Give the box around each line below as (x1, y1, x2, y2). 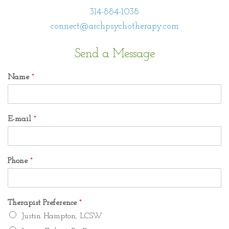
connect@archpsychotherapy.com (50, 21, 179, 32)
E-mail (8, 115, 34, 124)
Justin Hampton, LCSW (21, 212, 102, 221)
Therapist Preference (8, 199, 79, 208)
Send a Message (74, 48, 155, 61)
